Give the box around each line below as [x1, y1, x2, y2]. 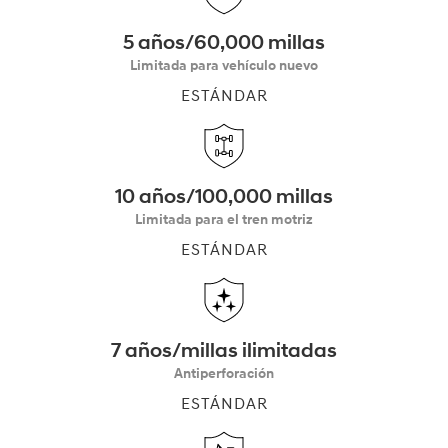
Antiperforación [174, 365, 274, 382]
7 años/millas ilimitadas [111, 339, 337, 363]
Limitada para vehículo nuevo [130, 57, 318, 74]
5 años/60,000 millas [123, 31, 325, 55]
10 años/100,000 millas [115, 185, 333, 209]
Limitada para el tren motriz [135, 211, 313, 228]
